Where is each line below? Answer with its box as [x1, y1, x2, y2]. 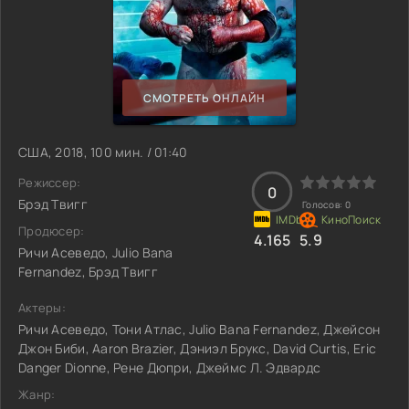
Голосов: [302, 198, 345, 211]
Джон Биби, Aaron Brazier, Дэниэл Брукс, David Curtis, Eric [18, 340, 377, 357]
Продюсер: [18, 223, 85, 239]
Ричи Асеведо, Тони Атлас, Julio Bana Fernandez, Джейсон [18, 320, 381, 338]
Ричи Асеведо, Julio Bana [18, 244, 173, 261]
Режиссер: [18, 174, 81, 191]
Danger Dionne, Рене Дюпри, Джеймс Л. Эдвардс [18, 359, 321, 376]
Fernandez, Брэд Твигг [18, 263, 158, 280]
